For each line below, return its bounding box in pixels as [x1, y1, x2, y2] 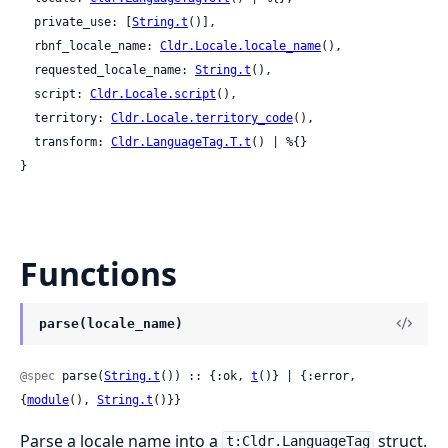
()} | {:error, [258, 368, 356, 383]
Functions [20, 251, 177, 295]
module [27, 392, 69, 407]
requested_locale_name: [34, 62, 195, 77]
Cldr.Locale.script [90, 86, 216, 101]
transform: [34, 134, 111, 149]
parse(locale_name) [39, 315, 183, 331]
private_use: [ [34, 14, 132, 29]
